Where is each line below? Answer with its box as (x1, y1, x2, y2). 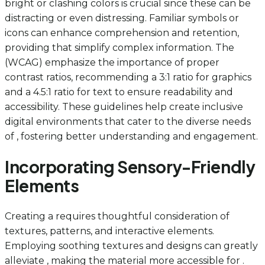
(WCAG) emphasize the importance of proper (5, 56, 219, 68)
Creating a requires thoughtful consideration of (5, 211, 230, 222)
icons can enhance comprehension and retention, (5, 27, 239, 38)
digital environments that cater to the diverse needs (5, 115, 251, 127)
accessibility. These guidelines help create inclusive (5, 101, 243, 112)
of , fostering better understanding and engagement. (5, 130, 258, 142)
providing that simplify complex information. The (5, 41, 234, 53)
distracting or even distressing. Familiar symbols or (5, 12, 239, 24)
